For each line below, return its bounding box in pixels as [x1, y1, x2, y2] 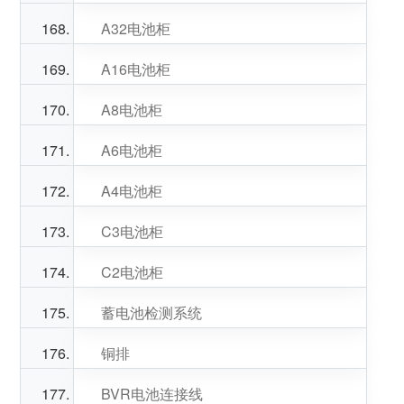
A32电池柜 [100, 18, 170, 39]
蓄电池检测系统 [100, 302, 202, 323]
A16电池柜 [100, 59, 170, 79]
